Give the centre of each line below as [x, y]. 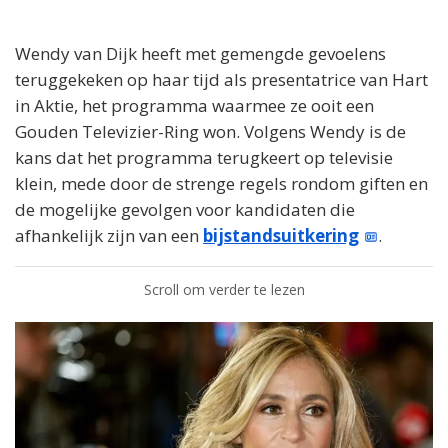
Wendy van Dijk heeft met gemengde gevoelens [200, 53]
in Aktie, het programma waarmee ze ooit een [194, 105]
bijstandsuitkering [281, 235]
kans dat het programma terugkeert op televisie [204, 157]
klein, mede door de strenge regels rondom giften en [221, 183]
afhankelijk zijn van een [109, 235]
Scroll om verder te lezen [224, 289]
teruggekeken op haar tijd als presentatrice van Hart [221, 79]
